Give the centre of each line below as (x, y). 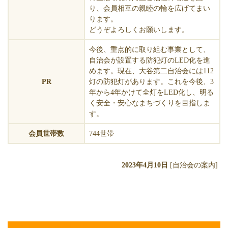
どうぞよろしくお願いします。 (139, 30)
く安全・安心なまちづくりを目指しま (150, 103)
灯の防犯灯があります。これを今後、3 (151, 82)
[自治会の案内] (194, 165)
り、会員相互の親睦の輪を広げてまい (150, 8)
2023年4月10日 (145, 165)
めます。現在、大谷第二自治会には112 (151, 71)
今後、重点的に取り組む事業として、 (150, 50)
